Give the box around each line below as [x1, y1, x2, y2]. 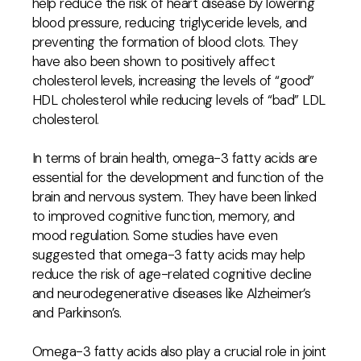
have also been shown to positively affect [32, 52, 276, 70]
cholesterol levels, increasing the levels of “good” [32, 72, 314, 89]
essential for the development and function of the [32, 168, 324, 186]
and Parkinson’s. [32, 304, 122, 322]
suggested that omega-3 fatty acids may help [32, 246, 305, 263]
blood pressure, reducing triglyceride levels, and [32, 14, 307, 31]
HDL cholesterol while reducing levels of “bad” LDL [32, 91, 326, 109]
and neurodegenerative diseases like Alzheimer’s [32, 284, 311, 302]
